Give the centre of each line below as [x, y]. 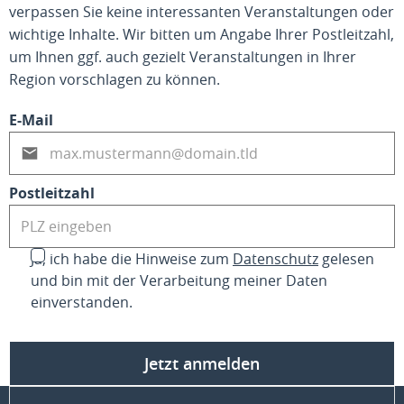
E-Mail [31, 120]
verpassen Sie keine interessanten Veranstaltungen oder [202, 12]
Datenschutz [275, 259]
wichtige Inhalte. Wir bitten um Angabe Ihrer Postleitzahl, [202, 34]
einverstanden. [82, 302]
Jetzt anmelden [202, 363]
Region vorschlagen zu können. [115, 79]
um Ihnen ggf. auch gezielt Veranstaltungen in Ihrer [183, 57]
